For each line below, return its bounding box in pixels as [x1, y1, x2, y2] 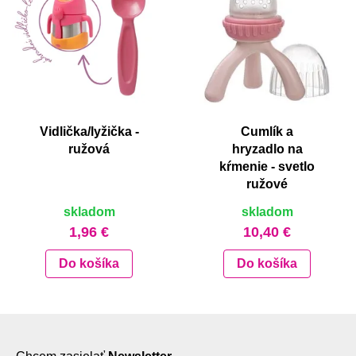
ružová [68, 142, 110, 157]
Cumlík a [241, 125, 293, 139]
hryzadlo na [231, 142, 303, 157]
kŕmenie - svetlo [219, 160, 315, 174]
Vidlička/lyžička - [39, 125, 139, 139]
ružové [246, 177, 288, 192]
